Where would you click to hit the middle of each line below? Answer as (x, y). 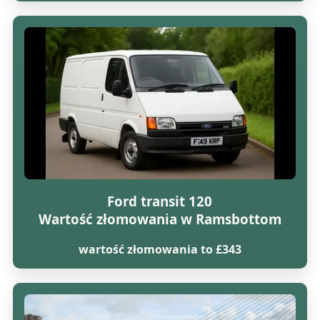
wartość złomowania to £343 (160, 250)
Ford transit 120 (160, 201)
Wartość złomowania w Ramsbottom (160, 219)
